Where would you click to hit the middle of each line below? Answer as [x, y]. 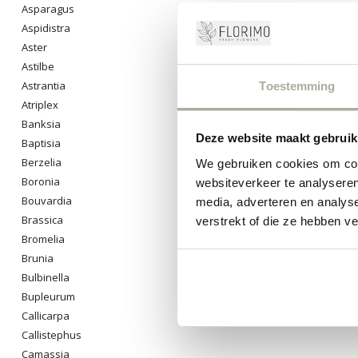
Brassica [42, 220]
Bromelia [43, 239]
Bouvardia [47, 201]
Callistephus [52, 335]
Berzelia [42, 162]
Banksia [41, 124]
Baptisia [41, 143]
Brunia [38, 258]
